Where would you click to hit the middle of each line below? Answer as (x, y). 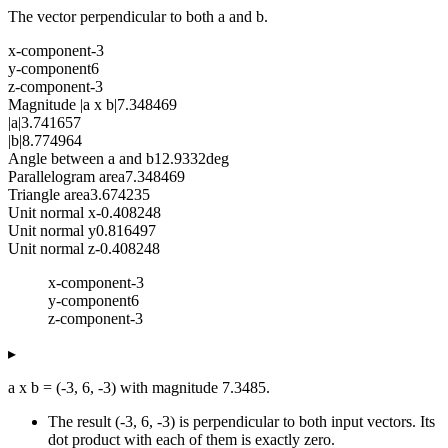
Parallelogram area (66, 176)
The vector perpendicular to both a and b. (138, 16)
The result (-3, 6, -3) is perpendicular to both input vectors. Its (241, 421)
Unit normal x (52, 212)
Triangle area (49, 194)
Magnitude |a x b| (62, 104)
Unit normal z (51, 248)
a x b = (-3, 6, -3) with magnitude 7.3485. (139, 387)
